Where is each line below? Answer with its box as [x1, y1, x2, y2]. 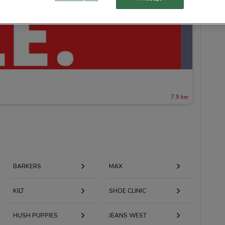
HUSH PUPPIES [13, 211, 58, 219]
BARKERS [13, 162, 41, 170]
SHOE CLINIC [108, 186, 146, 195]
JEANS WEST [108, 211, 147, 219]
